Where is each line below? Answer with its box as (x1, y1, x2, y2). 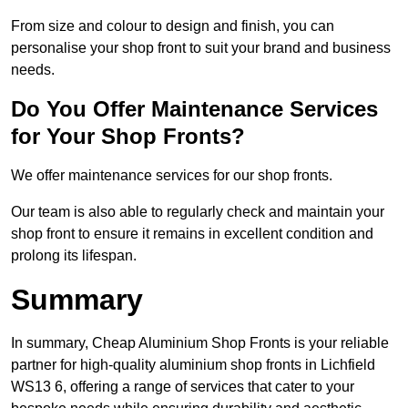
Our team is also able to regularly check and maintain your (11, 204, 384, 220)
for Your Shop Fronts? (11, 124, 245, 149)
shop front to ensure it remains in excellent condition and (11, 226, 373, 242)
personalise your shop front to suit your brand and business (11, 40, 391, 56)
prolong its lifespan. (11, 248, 137, 264)
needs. (11, 62, 55, 78)
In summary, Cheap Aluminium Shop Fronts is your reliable (11, 335, 389, 352)
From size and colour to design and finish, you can (11, 18, 334, 35)
